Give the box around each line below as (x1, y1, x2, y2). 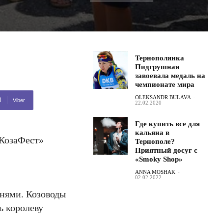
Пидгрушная (135, 63, 180, 71)
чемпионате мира (135, 81, 195, 88)
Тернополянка (135, 54, 185, 62)
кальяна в (135, 129, 170, 137)
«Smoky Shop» (135, 155, 183, 163)
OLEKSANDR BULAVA (135, 94, 192, 100)
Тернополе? (135, 137, 175, 145)
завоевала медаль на (135, 72, 206, 80)
